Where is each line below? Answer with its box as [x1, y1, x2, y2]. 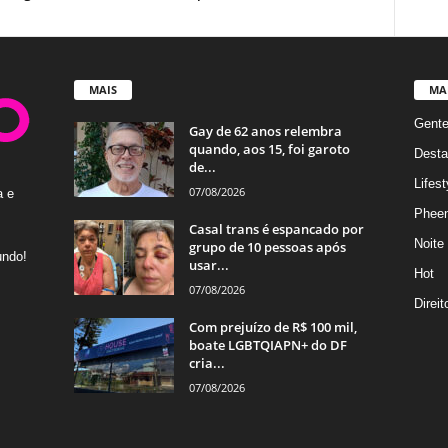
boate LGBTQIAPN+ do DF [188, 336, 347, 355]
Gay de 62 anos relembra [188, 122, 342, 141]
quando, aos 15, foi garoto [188, 140, 350, 159]
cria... [188, 354, 225, 373]
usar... [188, 256, 229, 275]
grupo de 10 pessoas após [188, 238, 346, 257]
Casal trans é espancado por [188, 220, 364, 239]
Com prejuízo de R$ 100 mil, [188, 318, 357, 337]
